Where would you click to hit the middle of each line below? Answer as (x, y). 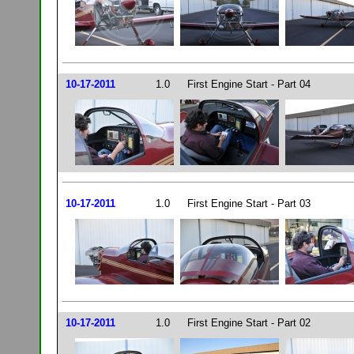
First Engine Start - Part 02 (249, 322)
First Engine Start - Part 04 (249, 84)
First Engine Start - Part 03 (249, 203)
